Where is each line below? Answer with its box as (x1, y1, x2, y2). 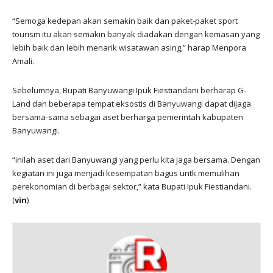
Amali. (12, 55, 34, 66)
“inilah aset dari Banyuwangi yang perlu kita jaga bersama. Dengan (12, 154, 260, 165)
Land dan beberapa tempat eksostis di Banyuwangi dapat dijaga (12, 97, 251, 109)
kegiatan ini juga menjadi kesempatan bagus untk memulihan (12, 167, 239, 179)
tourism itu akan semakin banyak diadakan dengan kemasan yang (12, 28, 260, 40)
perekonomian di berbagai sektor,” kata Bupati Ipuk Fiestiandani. (12, 180, 252, 192)
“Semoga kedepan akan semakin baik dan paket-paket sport (12, 15, 238, 26)
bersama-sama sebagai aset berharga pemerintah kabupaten (12, 111, 243, 122)
